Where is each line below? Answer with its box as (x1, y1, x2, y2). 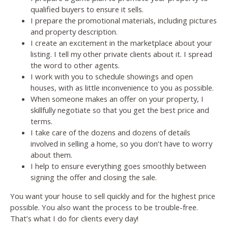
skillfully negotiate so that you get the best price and (31, 104, 209, 115)
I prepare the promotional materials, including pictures (31, 15, 217, 25)
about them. (31, 149, 72, 160)
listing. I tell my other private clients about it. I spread (31, 48, 212, 59)
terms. (31, 116, 52, 126)
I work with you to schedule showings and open (31, 71, 193, 81)
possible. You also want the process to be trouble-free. (10, 202, 198, 212)
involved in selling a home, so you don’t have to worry (31, 138, 212, 149)
